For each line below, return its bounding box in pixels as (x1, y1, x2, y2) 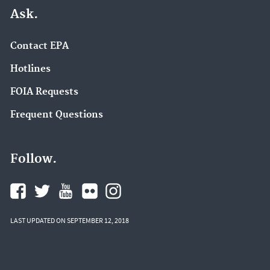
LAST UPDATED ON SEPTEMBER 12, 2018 (10, 216, 129, 225)
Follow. (10, 151, 57, 168)
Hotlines (10, 63, 51, 75)
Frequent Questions (10, 108, 103, 121)
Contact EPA (10, 40, 69, 52)
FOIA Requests (10, 86, 78, 98)
